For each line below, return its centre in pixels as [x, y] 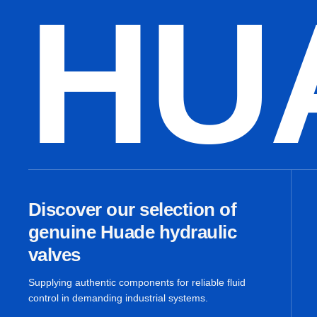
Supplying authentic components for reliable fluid [137, 282]
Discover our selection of [132, 209]
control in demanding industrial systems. [118, 298]
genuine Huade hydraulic [133, 232]
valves [54, 255]
